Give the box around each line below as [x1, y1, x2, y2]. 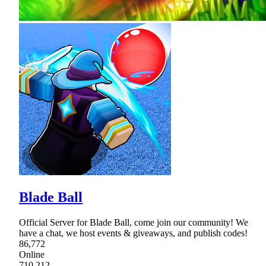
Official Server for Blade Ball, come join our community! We [19, 217, 248, 227]
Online [19, 249, 45, 259]
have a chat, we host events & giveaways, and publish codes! [19, 227, 248, 238]
